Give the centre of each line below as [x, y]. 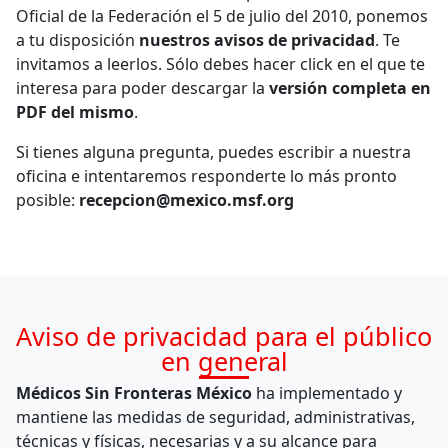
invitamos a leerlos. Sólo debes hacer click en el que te [220, 63]
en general [224, 360]
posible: [47, 199]
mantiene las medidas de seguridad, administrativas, [215, 417]
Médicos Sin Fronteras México [134, 393]
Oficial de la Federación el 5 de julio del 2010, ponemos [222, 15]
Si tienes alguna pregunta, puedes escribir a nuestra [213, 151]
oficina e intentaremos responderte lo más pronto [206, 175]
